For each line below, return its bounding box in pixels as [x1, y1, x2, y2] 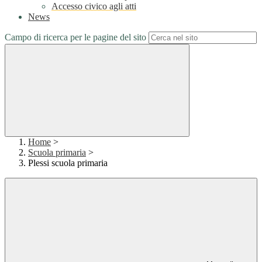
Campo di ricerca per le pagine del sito [5, 32, 146, 43]
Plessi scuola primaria [28, 158, 108, 168]
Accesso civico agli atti [51, 1, 136, 12]
